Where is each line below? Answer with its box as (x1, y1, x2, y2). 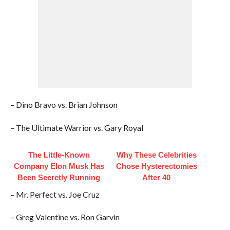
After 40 (142, 173, 171, 182)
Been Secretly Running (17, 173, 101, 182)
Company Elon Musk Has (13, 162, 104, 170)
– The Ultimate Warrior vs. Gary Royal (10, 123, 143, 132)
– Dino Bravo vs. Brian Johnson (10, 100, 118, 109)
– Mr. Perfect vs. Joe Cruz (10, 189, 100, 199)
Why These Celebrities (116, 150, 197, 159)
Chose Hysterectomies (116, 162, 197, 170)
